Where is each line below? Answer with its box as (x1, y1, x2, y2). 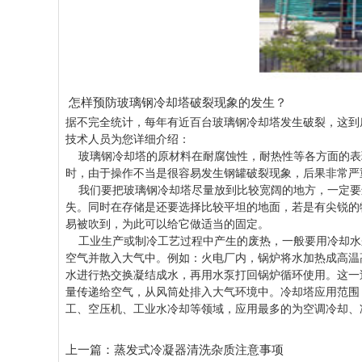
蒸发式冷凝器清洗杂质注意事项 (114, 343, 284, 357)
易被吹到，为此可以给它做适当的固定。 (65, 217, 269, 231)
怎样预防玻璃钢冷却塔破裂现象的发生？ (65, 95, 287, 110)
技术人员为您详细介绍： (65, 133, 190, 146)
